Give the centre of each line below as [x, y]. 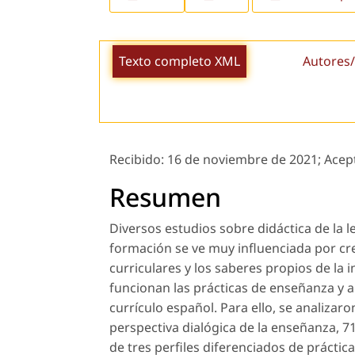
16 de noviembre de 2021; [246, 160]
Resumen [165, 197]
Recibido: [138, 160]
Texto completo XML [179, 61]
